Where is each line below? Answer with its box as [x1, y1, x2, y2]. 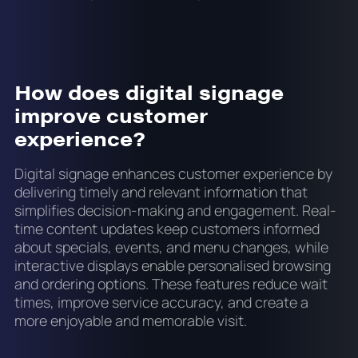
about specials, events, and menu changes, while [14, 237, 328, 257]
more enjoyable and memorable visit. [14, 310, 247, 330]
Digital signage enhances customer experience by [14, 163, 332, 183]
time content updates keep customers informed [14, 218, 320, 238]
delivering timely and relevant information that [14, 181, 308, 201]
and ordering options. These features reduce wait [14, 273, 328, 293]
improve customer [14, 101, 208, 129]
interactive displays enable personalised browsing [14, 255, 331, 275]
